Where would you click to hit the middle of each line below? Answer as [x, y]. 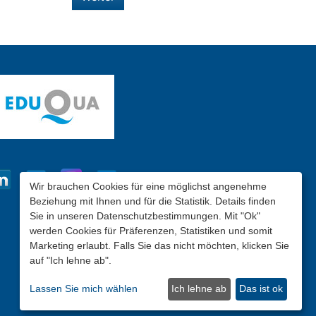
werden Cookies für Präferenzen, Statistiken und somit [151, 230]
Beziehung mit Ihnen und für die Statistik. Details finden [153, 201]
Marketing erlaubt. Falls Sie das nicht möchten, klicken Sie [159, 245]
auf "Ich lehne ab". [71, 260]
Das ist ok [261, 289]
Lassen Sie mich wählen [84, 289]
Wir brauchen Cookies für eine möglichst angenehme [148, 186]
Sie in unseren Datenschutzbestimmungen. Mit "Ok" [145, 215]
